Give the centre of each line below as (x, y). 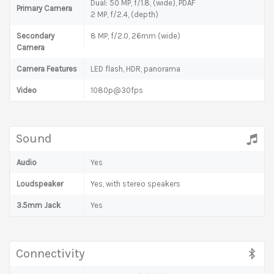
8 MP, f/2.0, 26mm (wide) (135, 35)
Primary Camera (44, 8)
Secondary (35, 35)
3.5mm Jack (39, 205)
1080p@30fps (117, 90)
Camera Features (47, 68)
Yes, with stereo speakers (135, 183)
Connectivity (50, 253)
